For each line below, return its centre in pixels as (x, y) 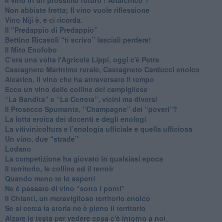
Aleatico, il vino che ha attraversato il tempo (79, 80)
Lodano (18, 149)
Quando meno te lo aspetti (50, 179)
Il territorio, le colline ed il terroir (59, 169)
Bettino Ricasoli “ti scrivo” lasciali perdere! (78, 40)
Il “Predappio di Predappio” (51, 30)
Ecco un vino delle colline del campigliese (76, 89)
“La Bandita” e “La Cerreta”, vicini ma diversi (81, 99)
